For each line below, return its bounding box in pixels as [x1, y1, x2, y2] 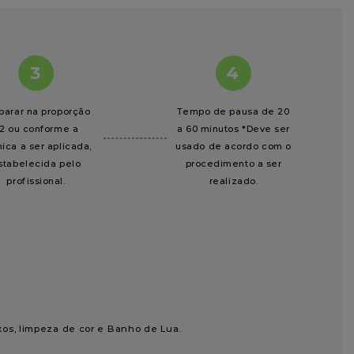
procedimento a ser [185, 158, 282, 169]
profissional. [6, 175, 66, 186]
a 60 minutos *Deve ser [176, 123, 291, 134]
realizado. [209, 175, 258, 186]
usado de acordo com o [175, 141, 292, 152]
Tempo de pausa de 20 [177, 106, 290, 117]
